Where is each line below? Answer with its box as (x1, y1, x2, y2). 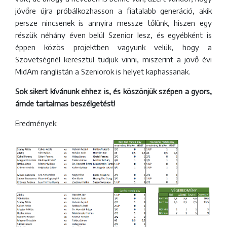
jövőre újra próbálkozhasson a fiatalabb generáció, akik (15, 6, 212, 15)
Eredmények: (15, 118, 58, 128)
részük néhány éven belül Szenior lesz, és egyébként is (15, 30, 212, 40)
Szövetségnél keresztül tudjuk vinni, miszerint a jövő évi (15, 54, 212, 64)
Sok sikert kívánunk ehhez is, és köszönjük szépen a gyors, (15, 86, 212, 96)
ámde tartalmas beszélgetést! (15, 98, 115, 108)
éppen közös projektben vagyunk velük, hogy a (15, 42, 212, 52)
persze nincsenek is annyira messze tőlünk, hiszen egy (15, 18, 212, 27)
